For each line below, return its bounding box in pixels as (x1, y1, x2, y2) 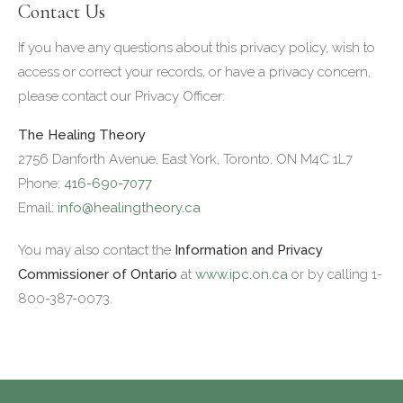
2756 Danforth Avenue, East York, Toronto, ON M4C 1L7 (18, 151, 353, 167)
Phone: (18, 175, 64, 192)
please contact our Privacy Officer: (18, 88, 225, 104)
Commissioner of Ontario (18, 266, 177, 282)
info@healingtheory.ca (58, 200, 201, 216)
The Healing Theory (18, 127, 146, 143)
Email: (18, 200, 58, 216)
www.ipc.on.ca (195, 266, 288, 282)
